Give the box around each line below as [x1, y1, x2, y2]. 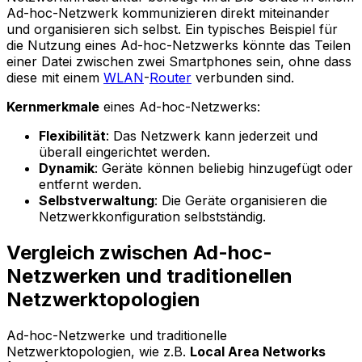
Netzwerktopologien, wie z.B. [6, 343, 190, 360]
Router [149, 69, 192, 86]
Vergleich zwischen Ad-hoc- [6, 240, 272, 264]
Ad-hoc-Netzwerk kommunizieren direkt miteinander [6, 4, 330, 21]
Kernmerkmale [6, 98, 99, 115]
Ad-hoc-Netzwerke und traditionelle [6, 326, 227, 343]
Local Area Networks [190, 343, 326, 360]
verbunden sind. [192, 69, 294, 86]
